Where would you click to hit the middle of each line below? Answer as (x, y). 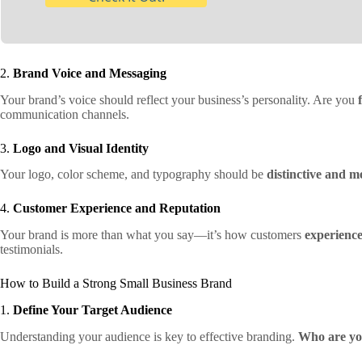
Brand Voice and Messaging (90, 73)
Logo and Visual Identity (81, 148)
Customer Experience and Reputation (117, 208)
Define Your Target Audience (93, 309)
